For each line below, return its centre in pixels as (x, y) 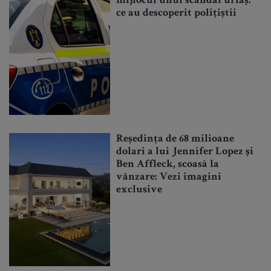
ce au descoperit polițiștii (177, 14)
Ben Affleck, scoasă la (168, 165)
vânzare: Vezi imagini (169, 178)
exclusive (139, 190)
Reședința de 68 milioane (175, 139)
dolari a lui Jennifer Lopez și (185, 152)
